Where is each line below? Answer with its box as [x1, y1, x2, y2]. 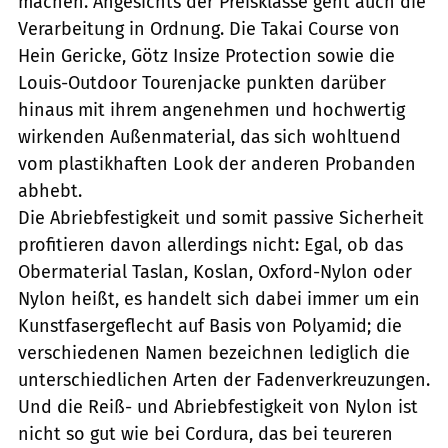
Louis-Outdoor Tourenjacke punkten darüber [18, 71, 386, 94]
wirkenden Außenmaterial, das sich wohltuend [18, 125, 401, 148]
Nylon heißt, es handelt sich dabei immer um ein [18, 287, 420, 310]
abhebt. [18, 179, 82, 202]
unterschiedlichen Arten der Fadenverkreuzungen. [18, 368, 430, 391]
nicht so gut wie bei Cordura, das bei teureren [18, 422, 393, 445]
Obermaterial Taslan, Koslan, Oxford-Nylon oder [18, 260, 412, 283]
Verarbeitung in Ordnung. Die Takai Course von [18, 17, 400, 40]
